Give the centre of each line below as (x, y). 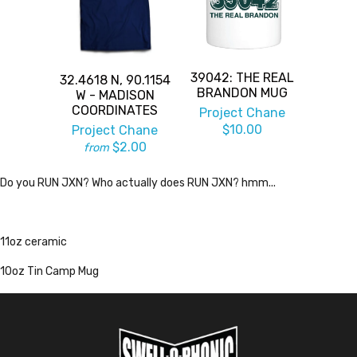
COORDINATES (115, 111)
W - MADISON (115, 96)
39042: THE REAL (242, 77)
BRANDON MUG (242, 92)
